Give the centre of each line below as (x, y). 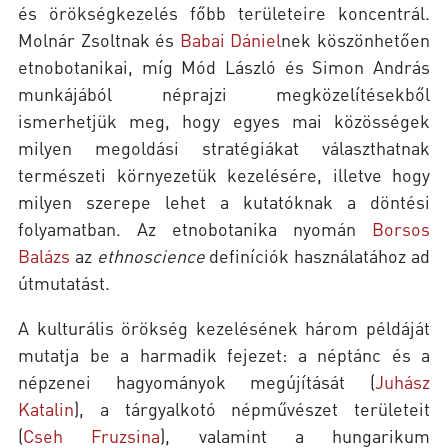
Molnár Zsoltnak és (99, 40)
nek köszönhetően (356, 40)
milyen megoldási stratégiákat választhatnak (224, 148)
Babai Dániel (230, 40)
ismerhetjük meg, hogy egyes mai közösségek (224, 121)
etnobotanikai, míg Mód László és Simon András (224, 67)
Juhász (402, 382)
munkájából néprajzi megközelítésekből (224, 94)
